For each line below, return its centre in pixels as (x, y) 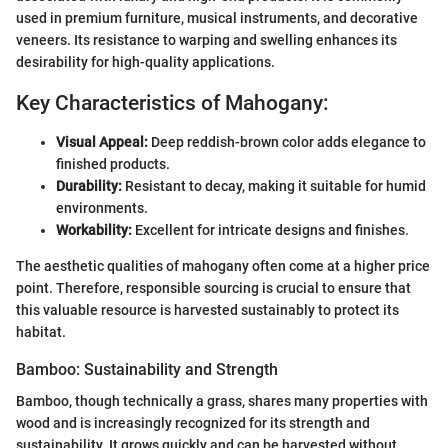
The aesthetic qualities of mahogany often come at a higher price (223, 265)
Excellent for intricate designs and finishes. (270, 229)
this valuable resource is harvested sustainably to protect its (207, 309)
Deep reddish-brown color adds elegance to (287, 141)
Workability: (94, 229)
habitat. (41, 331)
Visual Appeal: (102, 141)
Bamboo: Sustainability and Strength (147, 369)
